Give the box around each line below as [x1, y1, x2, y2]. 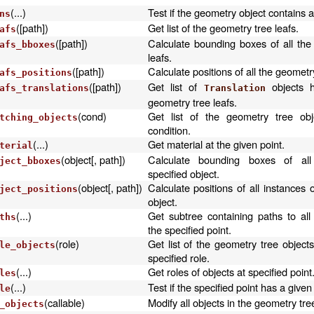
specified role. [147, 250, 210, 265]
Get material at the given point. [147, 137, 285, 151]
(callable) [43, 295, 85, 310]
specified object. [147, 166, 219, 181]
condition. [147, 123, 191, 137]
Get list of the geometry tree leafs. [147, 20, 299, 35]
